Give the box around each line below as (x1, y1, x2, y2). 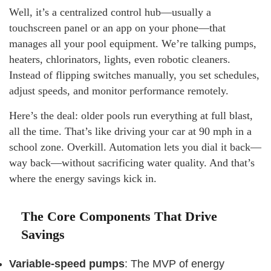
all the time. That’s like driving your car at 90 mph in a (9, 125, 252, 137)
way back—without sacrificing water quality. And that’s (9, 157, 255, 169)
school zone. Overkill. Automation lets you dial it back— (9, 141, 261, 153)
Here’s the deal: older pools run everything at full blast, (9, 109, 253, 122)
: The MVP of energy (125, 258, 224, 270)
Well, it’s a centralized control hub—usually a (9, 6, 211, 18)
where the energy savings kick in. (9, 172, 157, 184)
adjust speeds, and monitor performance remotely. (9, 85, 229, 97)
